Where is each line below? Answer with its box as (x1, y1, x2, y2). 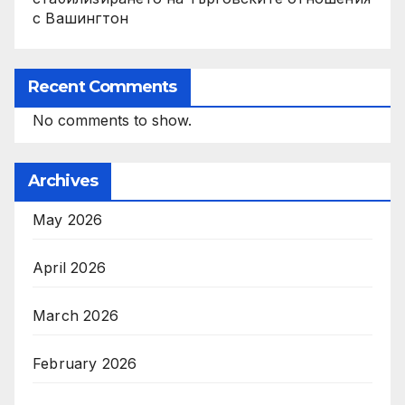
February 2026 (33, 354, 137, 373)
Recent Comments (28, 77, 177, 98)
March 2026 (33, 306, 118, 325)
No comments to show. (33, 111, 192, 130)
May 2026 (33, 211, 103, 230)
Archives (28, 171, 98, 192)
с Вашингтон (33, 9, 129, 28)
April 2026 (33, 259, 106, 278)
